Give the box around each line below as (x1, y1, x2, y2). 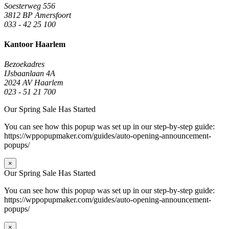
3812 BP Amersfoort (4, 10, 71, 19)
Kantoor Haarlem (4, 40, 65, 49)
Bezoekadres (4, 60, 44, 69)
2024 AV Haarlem (4, 78, 63, 87)
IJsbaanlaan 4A (4, 69, 55, 78)
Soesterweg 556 (4, 1, 55, 10)
